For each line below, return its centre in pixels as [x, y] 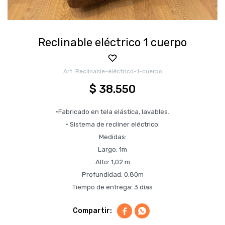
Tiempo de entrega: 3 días [113, 187]
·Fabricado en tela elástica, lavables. [113, 112]
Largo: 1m [113, 149]
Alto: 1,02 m [113, 162]
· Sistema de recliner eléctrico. [113, 124]
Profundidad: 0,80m [113, 175]
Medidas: [113, 137]
